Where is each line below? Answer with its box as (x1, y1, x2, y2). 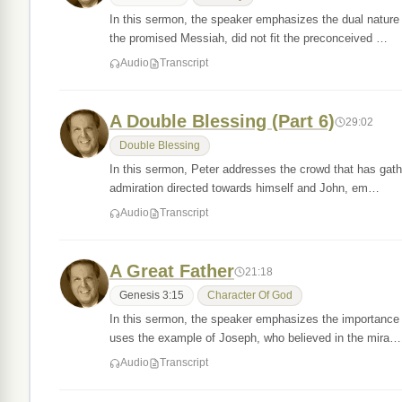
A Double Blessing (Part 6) (109, 111, 335, 131)
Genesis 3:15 (119, 290, 184, 301)
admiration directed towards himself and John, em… (109, 181, 380, 195)
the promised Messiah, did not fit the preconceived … (109, 31, 388, 45)
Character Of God (207, 290, 293, 301)
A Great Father (109, 261, 234, 281)
